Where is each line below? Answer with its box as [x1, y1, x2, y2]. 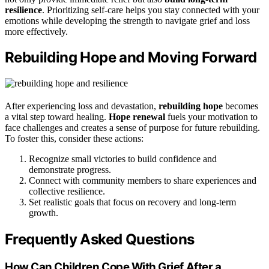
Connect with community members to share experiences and [29, 175, 256, 186]
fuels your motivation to [165, 112, 258, 122]
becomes [223, 101, 258, 112]
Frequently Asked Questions [5, 231, 195, 249]
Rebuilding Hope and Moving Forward [5, 49, 257, 67]
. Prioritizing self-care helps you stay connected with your [42, 4, 259, 15]
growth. [29, 208, 58, 219]
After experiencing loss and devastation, [5, 101, 159, 112]
